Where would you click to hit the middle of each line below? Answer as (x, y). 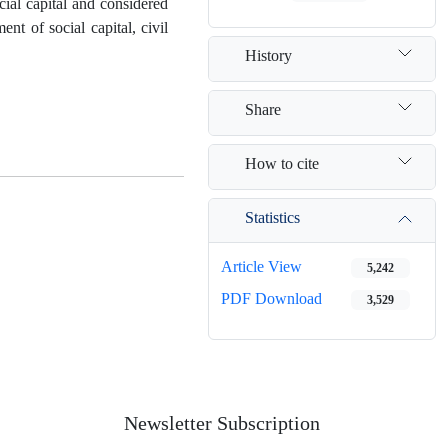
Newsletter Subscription (222, 424)
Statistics (272, 217)
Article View (261, 266)
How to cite (282, 163)
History (268, 55)
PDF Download (271, 298)
